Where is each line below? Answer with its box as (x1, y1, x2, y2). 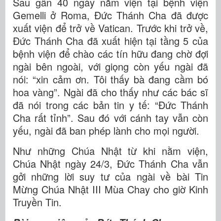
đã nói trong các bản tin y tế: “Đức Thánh (13, 98, 208, 112)
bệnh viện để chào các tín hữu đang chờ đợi (13, 46, 208, 61)
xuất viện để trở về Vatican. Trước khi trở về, (13, 21, 208, 35)
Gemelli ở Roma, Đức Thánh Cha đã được (13, 8, 208, 22)
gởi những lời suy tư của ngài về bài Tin (13, 169, 208, 184)
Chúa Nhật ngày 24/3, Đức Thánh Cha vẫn (13, 156, 208, 171)
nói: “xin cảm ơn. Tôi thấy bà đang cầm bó (13, 72, 208, 86)
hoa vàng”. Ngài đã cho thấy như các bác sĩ (13, 85, 208, 99)
